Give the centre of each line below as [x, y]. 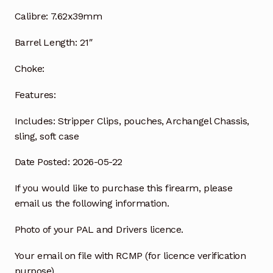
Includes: [35, 121]
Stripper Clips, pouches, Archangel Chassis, [152, 121]
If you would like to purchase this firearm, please [123, 188]
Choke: [29, 68]
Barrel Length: [46, 43]
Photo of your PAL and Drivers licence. [99, 230]
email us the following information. [92, 204]
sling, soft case [47, 136]
